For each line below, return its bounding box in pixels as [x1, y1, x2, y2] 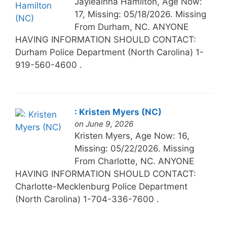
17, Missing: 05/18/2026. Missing [74, 9, 206, 19]
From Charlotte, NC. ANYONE [74, 156, 194, 166]
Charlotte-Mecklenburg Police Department [15, 181, 187, 192]
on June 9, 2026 [74, 119, 134, 129]
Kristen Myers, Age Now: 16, [74, 130, 190, 141]
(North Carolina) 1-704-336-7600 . [15, 194, 159, 204]
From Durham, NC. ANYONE [74, 21, 188, 32]
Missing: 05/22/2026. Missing [74, 143, 194, 154]
